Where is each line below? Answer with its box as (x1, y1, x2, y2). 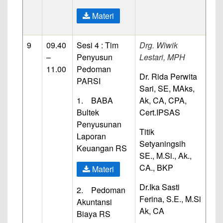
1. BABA (77, 94, 113, 106)
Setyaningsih (139, 137, 186, 149)
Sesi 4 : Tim (77, 39, 118, 51)
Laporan (77, 130, 106, 142)
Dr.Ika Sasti (139, 181, 180, 193)
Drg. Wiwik (139, 39, 178, 51)
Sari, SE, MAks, (139, 82, 195, 94)
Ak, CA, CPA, (139, 94, 187, 106)
